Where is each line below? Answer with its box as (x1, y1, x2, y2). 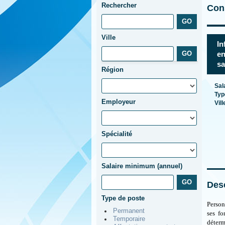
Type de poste (101, 194, 145, 202)
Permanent (113, 207, 145, 214)
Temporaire (113, 215, 145, 222)
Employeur (101, 98, 136, 105)
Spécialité (101, 130, 132, 138)
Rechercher (101, 2, 137, 9)
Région (101, 66, 124, 73)
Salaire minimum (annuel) (101, 162, 182, 170)
